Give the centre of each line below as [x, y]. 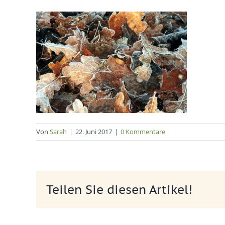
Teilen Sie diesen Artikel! [119, 189]
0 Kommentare [143, 132]
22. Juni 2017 [94, 132]
